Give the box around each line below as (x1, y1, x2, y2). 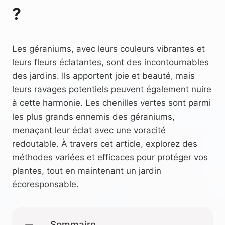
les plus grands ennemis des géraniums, (12, 111, 175, 122)
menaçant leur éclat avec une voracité (12, 125, 166, 135)
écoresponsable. (12, 179, 79, 189)
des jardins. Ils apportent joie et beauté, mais (12, 70, 195, 81)
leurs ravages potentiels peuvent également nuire (12, 84, 211, 94)
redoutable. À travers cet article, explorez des (12, 138, 197, 149)
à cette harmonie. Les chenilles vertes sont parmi (12, 97, 211, 108)
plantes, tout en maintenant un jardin (12, 165, 161, 176)
